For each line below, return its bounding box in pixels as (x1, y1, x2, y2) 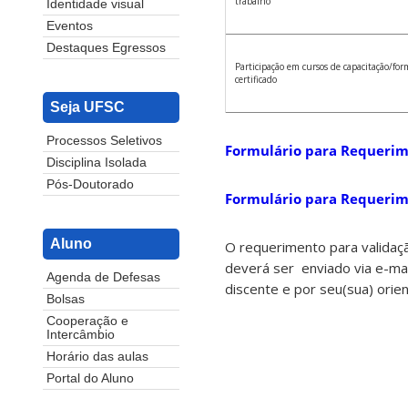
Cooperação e (46, 314, 128, 329)
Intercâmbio (46, 328, 115, 342)
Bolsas (46, 292, 85, 307)
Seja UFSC (50, 99, 125, 116)
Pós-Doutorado (46, 178, 134, 192)
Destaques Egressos (46, 41, 166, 56)
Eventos (46, 19, 93, 34)
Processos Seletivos (46, 134, 162, 148)
